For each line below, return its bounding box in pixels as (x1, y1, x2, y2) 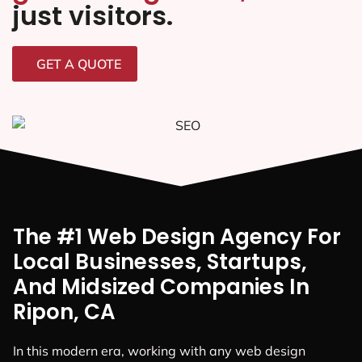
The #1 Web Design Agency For (13, 222, 341, 252)
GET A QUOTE (36, 56, 121, 73)
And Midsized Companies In (13, 272, 309, 302)
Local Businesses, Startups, (13, 247, 307, 277)
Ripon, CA (13, 297, 116, 327)
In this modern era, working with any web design (13, 343, 305, 360)
